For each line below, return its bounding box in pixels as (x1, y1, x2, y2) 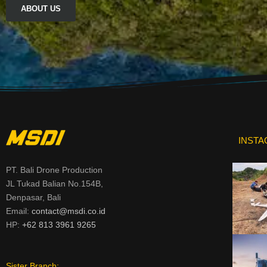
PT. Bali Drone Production (6, 165, 103, 175)
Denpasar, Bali (6, 193, 63, 203)
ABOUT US (21, 4, 61, 14)
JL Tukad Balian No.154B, (6, 179, 103, 189)
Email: (6, 206, 32, 216)
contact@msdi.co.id (32, 206, 105, 216)
